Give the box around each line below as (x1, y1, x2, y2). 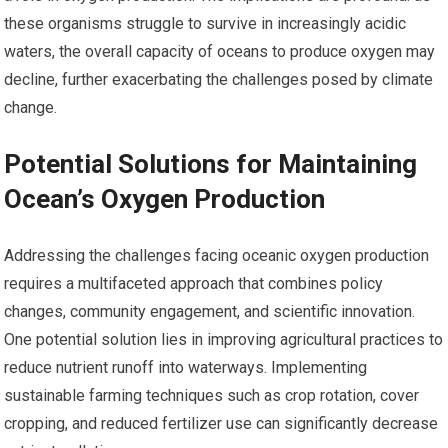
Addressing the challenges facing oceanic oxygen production (4, 246, 430, 266)
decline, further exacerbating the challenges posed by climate (4, 70, 434, 90)
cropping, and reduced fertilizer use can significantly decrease (4, 414, 439, 434)
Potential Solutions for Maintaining (4, 149, 418, 180)
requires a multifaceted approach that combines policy (4, 274, 384, 294)
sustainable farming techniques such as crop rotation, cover (4, 386, 420, 406)
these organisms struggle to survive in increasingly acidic (4, 14, 407, 34)
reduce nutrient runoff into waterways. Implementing (4, 358, 368, 378)
